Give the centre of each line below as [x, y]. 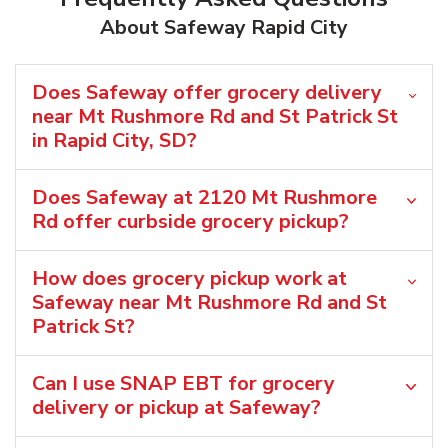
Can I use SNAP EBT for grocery [183, 383]
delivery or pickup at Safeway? [176, 407]
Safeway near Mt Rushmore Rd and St [209, 302]
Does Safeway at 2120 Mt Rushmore [204, 197]
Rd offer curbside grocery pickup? [190, 221]
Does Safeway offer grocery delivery [207, 92]
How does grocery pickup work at [189, 278]
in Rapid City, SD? [114, 140]
